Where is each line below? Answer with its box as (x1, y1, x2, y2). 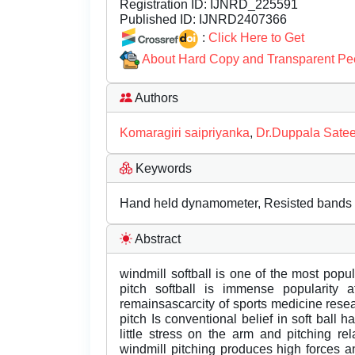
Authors (132, 91, 178, 105)
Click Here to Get (208, 30, 304, 44)
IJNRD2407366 (196, 13, 287, 26)
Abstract (132, 232, 181, 246)
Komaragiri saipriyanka (120, 126, 250, 140)
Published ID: (120, 13, 196, 26)
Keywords (132, 162, 192, 176)
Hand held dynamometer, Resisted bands (120, 197, 352, 211)
